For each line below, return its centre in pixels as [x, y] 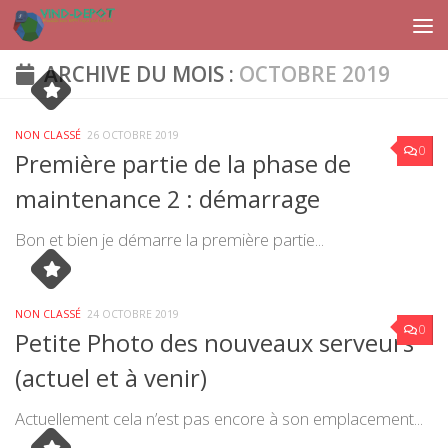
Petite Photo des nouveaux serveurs [214, 343]
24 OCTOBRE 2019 [133, 314]
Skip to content [71, 27]
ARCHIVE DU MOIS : [141, 74]
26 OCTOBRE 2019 [133, 135]
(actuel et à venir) [111, 378]
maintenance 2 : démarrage [167, 199]
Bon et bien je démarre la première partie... [169, 240]
